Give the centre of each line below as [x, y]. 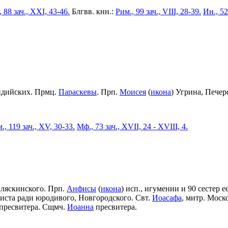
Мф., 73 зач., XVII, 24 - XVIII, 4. [132, 126]
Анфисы [81, 188]
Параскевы [78, 92]
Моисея [133, 92]
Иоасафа [167, 197]
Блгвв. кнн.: [93, 11]
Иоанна [80, 207]
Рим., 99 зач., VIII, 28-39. [158, 11]
